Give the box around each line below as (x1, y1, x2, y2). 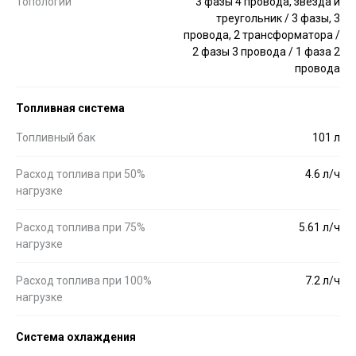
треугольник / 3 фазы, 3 (216, 11, 340, 25)
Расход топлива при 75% (16, 220, 145, 234)
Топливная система (16, 101, 125, 114)
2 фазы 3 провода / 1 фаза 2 (192, 44, 340, 58)
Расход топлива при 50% (16, 167, 145, 180)
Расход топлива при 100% (16, 273, 152, 287)
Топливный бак (16, 130, 95, 144)
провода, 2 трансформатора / (184, 28, 340, 41)
